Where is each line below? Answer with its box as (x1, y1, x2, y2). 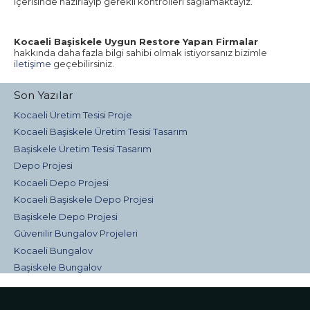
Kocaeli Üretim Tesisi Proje (13, 109, 132, 120)
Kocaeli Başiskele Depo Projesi (13, 194, 154, 206)
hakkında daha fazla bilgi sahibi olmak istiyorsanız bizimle (13, 47, 267, 59)
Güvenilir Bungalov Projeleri (13, 228, 138, 239)
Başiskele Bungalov (13, 262, 102, 273)
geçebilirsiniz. (51, 58, 114, 70)
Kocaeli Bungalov (13, 244, 93, 256)
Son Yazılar (13, 89, 73, 102)
